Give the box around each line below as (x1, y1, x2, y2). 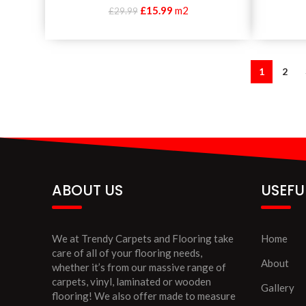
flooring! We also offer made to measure (52, 289, 236, 302)
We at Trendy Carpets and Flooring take (52, 232, 234, 245)
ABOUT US (52, 180, 123, 200)
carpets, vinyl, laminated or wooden (52, 275, 211, 288)
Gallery (260, 281, 294, 294)
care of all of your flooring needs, (52, 246, 202, 259)
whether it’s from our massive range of (52, 260, 226, 273)
